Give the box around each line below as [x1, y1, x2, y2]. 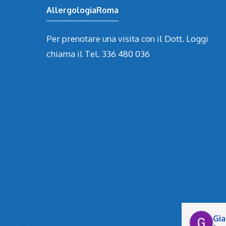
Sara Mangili [50, 213, 99, 224]
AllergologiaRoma [46, 5, 119, 15]
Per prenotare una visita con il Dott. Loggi [46, 33, 208, 44]
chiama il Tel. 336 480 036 [46, 48, 150, 59]
